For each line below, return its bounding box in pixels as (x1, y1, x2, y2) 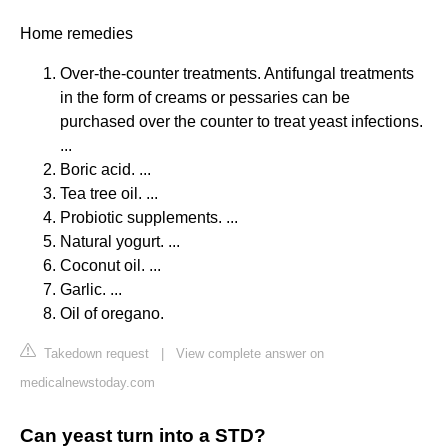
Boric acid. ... (60, 161, 151, 179)
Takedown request (40, 346, 149, 362)
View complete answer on (176, 346, 324, 362)
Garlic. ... (60, 281, 122, 299)
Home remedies (20, 25, 133, 43)
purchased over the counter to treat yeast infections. (60, 113, 423, 131)
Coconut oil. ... (60, 257, 161, 275)
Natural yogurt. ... (60, 233, 180, 251)
